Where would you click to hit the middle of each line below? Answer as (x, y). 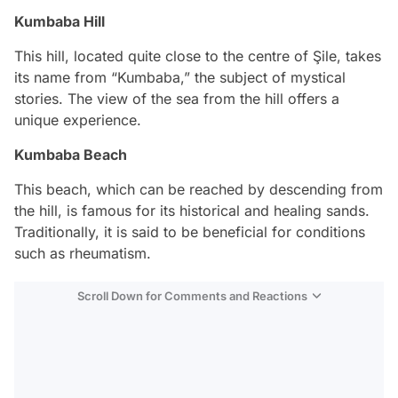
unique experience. (78, 120)
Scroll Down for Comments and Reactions (192, 296)
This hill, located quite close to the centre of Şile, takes (198, 56)
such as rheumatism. (83, 254)
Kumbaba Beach (71, 155)
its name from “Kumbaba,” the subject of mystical (180, 78)
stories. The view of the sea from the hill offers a (177, 99)
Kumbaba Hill (60, 22)
